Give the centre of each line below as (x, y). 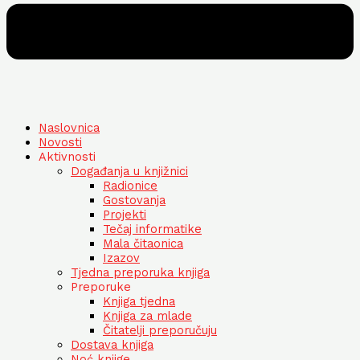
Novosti (60, 143)
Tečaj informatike (152, 229)
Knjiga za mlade (147, 316)
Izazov (121, 258)
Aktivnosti (67, 157)
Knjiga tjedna (139, 302)
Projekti (125, 215)
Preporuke (101, 287)
